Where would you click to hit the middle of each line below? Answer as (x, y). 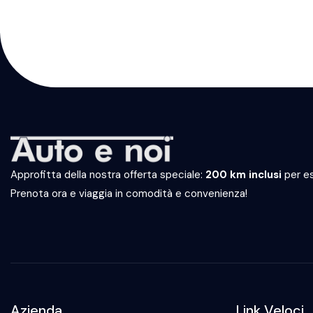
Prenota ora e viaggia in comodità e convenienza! (129, 194)
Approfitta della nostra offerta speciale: (108, 175)
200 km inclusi (243, 175)
